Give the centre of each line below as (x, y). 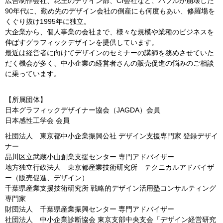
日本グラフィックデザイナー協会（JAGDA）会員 (83, 110)
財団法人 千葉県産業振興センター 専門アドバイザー (90, 209)
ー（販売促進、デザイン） (47, 178)
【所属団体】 (26, 100)
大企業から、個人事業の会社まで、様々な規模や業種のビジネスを (110, 32)
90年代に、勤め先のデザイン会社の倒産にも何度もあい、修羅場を (110, 11)
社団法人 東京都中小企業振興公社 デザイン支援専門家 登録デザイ (111, 136)
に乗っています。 (33, 74)
